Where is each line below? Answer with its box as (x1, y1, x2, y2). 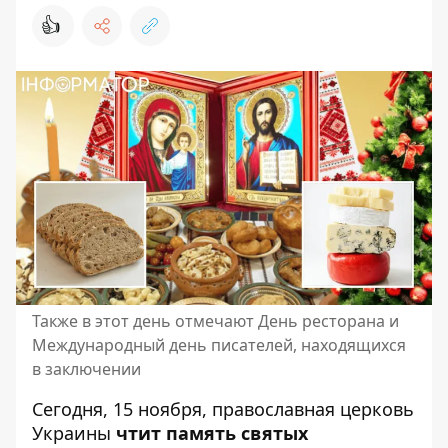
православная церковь (212, 397, 414, 421)
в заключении (32, 358, 141, 380)
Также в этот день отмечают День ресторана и (32, 310, 399, 332)
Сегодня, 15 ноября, (32, 397, 212, 421)
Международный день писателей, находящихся (32, 334, 406, 356)
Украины (32, 421, 111, 445)
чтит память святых (116, 421, 308, 445)
